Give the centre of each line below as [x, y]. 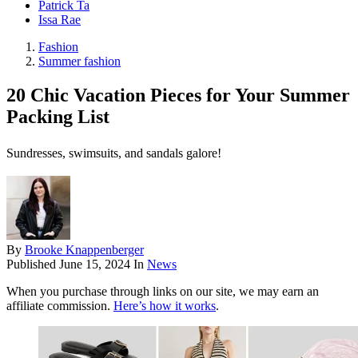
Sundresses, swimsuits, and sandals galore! [114, 153]
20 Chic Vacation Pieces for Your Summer [178, 95]
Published [33, 265]
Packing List [58, 117]
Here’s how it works [165, 306]
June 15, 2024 [95, 265]
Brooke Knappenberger [84, 250]
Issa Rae [60, 20]
